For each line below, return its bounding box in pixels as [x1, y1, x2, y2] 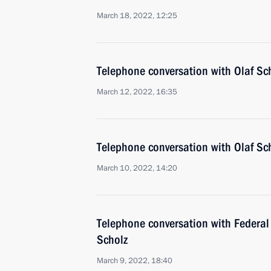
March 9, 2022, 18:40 [97, 255, 172, 266]
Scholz [97, 232, 128, 247]
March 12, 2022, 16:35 [97, 87, 177, 97]
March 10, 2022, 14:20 [97, 163, 177, 174]
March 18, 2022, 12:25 [97, 10, 177, 21]
